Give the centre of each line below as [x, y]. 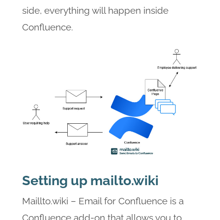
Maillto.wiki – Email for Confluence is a [103, 201]
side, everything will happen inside [95, 10]
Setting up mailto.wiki [90, 181]
